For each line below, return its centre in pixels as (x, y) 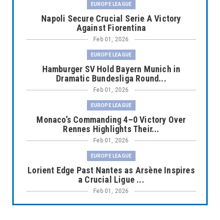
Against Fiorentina (111, 27)
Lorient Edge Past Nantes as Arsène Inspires (111, 170)
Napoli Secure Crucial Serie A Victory (111, 18)
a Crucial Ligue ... (111, 179)
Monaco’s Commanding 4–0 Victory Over (111, 119)
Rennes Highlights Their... (111, 129)
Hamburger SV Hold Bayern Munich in (111, 69)
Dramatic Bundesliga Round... (111, 78)
